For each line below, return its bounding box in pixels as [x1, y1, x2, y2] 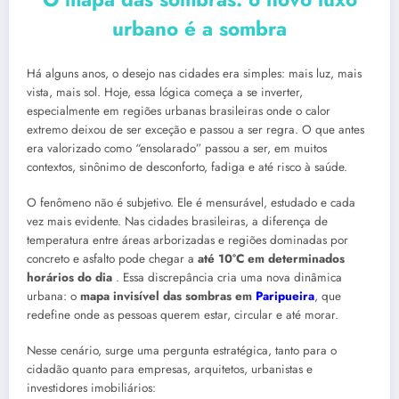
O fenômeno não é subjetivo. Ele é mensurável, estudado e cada [27, 194, 355, 212]
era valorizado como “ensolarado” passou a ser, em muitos [27, 139, 327, 157]
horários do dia [27, 269, 112, 287]
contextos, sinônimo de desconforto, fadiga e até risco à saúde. [27, 158, 347, 175]
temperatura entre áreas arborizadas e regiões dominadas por [27, 232, 348, 249]
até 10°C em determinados [198, 250, 345, 268]
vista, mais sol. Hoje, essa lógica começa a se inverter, [27, 83, 303, 101]
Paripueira [256, 288, 314, 305]
